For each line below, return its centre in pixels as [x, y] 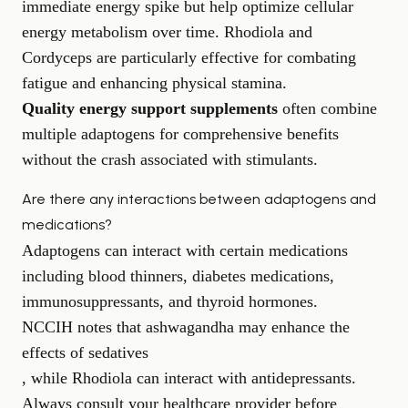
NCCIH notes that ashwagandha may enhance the [186, 326]
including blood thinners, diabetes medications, [178, 275]
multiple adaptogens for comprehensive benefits [180, 133]
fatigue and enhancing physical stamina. [154, 82]
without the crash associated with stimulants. [170, 159]
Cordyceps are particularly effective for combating [189, 57]
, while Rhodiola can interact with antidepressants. [189, 377]
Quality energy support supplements [150, 108]
